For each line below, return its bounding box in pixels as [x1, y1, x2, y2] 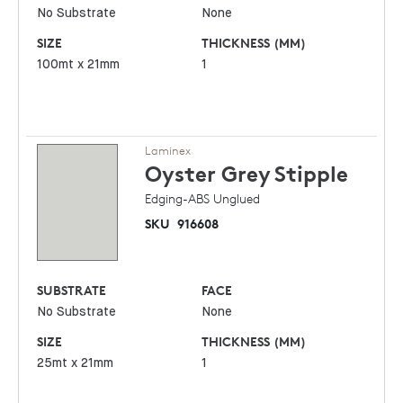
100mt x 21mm [37, 58, 121, 72]
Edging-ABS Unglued [145, 191, 260, 207]
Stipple [274, 161, 348, 188]
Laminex [145, 143, 191, 158]
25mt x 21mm [37, 357, 114, 371]
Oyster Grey [145, 161, 271, 188]
